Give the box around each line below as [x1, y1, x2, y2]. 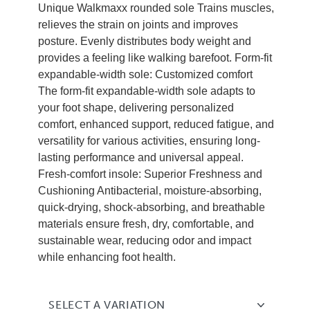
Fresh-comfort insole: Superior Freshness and [38, 168, 263, 180]
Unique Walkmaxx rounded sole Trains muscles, [38, 2, 275, 14]
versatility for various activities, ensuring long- [38, 135, 261, 147]
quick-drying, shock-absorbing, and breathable [38, 201, 266, 213]
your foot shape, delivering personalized [38, 102, 235, 113]
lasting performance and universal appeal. [38, 152, 244, 163]
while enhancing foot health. [38, 251, 176, 263]
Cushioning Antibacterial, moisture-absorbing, [38, 185, 262, 197]
